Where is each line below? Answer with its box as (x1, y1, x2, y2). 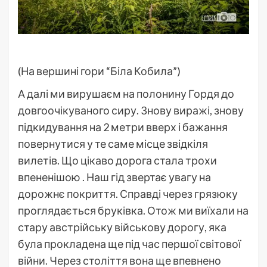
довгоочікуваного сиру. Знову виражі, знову (18, 103, 244, 117)
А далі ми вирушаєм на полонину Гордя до (18, 86, 234, 100)
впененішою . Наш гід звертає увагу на (18, 170, 211, 184)
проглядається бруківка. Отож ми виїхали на (18, 203, 249, 217)
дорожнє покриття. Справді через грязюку (18, 187, 238, 200)
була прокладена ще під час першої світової (18, 237, 241, 250)
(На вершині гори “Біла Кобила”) (18, 64, 181, 77)
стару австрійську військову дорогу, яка (18, 220, 226, 234)
